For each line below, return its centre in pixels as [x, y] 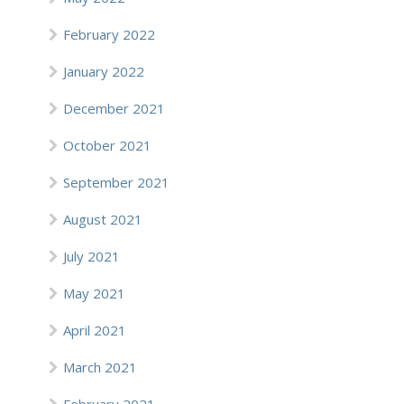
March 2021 [100, 367]
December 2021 [114, 108]
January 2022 [104, 71]
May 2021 [94, 293]
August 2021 [103, 219]
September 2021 [116, 182]
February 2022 [109, 34]
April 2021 [95, 330]
